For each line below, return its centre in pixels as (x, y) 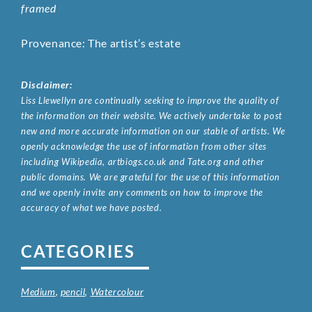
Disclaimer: (47, 85)
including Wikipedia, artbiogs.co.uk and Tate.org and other (143, 162)
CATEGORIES (78, 251)
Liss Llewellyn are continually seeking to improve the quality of (150, 101)
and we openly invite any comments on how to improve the (142, 193)
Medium (38, 292)
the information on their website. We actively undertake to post (151, 116)
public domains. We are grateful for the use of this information (150, 177)
